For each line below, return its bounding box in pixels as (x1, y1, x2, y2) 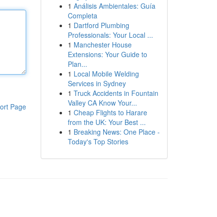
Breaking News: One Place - (73, 127, 160, 137)
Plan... (67, 59, 87, 69)
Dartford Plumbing (73, 20, 129, 30)
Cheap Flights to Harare (73, 108, 147, 117)
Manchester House (73, 40, 132, 49)
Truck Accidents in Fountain (73, 88, 158, 98)
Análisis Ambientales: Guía (73, 1, 155, 11)
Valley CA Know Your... (67, 98, 137, 108)
